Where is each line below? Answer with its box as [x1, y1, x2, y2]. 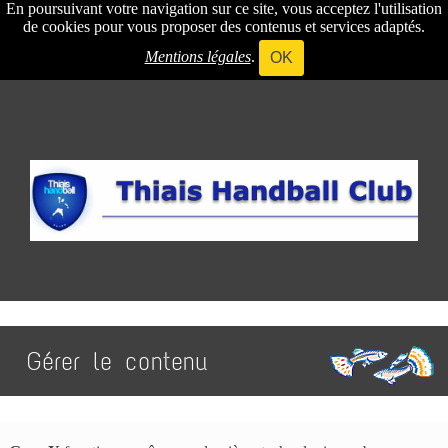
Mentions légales [144, 47, 251, 65]
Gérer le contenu [27, 345, 207, 377]
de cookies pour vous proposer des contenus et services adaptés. [23, 18, 425, 35]
